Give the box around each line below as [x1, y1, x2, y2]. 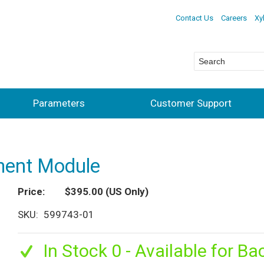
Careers [220, 13, 247, 22]
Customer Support [150, 97, 232, 109]
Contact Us [175, 13, 213, 22]
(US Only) [103, 186, 148, 198]
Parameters [33, 97, 85, 109]
